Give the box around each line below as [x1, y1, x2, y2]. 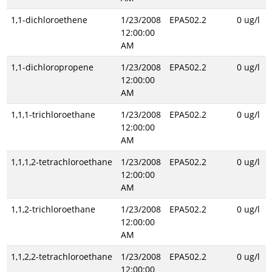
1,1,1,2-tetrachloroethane [10, 156, 112, 168]
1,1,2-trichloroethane [10, 203, 95, 215]
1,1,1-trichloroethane [10, 109, 95, 120]
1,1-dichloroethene [10, 14, 87, 25]
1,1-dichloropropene [10, 61, 93, 73]
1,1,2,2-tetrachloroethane [10, 251, 112, 262]
